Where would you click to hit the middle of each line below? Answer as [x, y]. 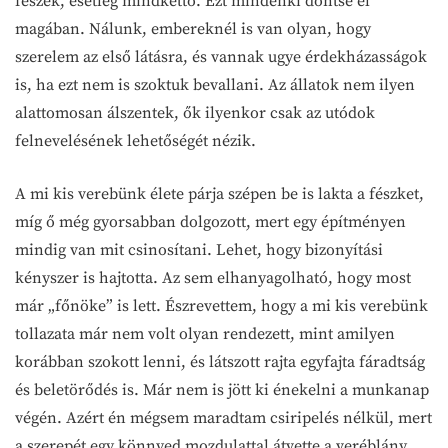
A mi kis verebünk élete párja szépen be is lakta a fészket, [219, 193]
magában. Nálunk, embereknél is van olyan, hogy [193, 28]
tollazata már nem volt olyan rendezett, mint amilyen [205, 333]
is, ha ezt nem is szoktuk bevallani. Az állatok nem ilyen [215, 84]
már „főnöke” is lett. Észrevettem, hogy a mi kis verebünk [221, 305]
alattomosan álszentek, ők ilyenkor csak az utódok [195, 112]
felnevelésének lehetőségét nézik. [135, 140]
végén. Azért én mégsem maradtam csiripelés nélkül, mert [223, 417]
